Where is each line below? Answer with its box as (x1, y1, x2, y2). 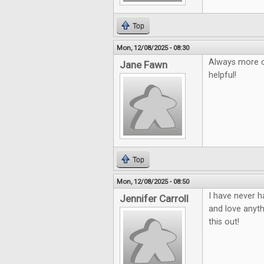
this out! (209, 217, 239, 227)
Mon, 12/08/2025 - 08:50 (117, 177, 189, 186)
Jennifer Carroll (120, 193, 189, 204)
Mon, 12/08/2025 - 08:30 (117, 44, 189, 52)
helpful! (209, 70, 236, 80)
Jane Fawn (120, 59, 167, 71)
